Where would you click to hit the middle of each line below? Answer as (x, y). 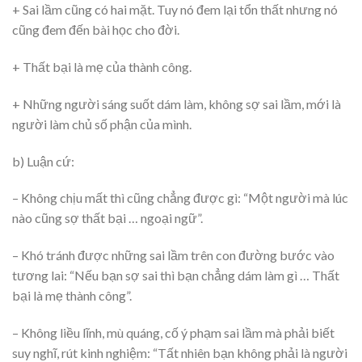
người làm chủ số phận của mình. (102, 124)
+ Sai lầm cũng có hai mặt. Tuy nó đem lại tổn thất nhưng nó (175, 10)
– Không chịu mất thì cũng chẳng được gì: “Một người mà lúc (180, 198)
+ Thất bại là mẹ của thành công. (102, 66)
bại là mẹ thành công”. (72, 296)
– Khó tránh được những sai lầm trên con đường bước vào (173, 255)
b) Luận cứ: (43, 161)
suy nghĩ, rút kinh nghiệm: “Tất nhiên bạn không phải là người (180, 352)
